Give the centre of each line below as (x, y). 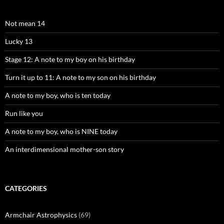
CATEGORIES (26, 188)
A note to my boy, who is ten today (58, 95)
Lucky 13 (19, 41)
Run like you (24, 113)
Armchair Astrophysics (41, 215)
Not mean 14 (25, 23)
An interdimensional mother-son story (64, 149)
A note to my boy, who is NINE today (61, 131)
